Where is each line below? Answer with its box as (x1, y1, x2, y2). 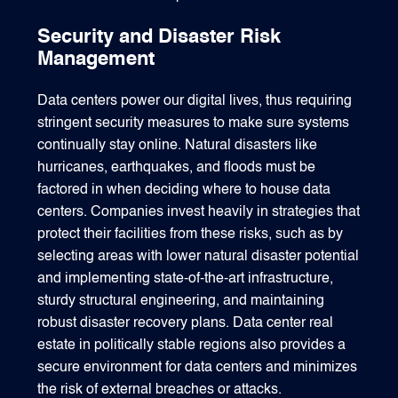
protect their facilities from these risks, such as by (37, 227, 344, 243)
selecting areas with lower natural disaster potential (37, 250, 360, 265)
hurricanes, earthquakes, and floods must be (37, 161, 316, 176)
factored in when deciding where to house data (37, 183, 331, 198)
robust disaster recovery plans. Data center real (37, 316, 334, 331)
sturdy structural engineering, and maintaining (37, 294, 325, 309)
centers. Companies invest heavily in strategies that (37, 205, 361, 220)
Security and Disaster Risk (37, 28, 282, 48)
